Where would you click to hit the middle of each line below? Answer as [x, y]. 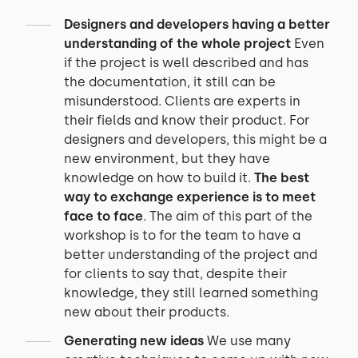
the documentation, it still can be [170, 82]
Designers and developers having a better [197, 24]
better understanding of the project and [191, 255]
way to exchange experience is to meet [190, 197]
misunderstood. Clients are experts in [182, 101]
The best [282, 178]
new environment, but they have [167, 159]
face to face [103, 216]
